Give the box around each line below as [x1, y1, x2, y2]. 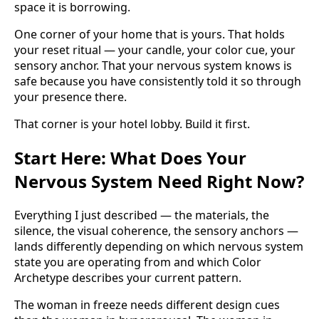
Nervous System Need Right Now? [14, 169, 304, 194]
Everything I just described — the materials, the [14, 206, 269, 223]
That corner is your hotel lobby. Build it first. [14, 116, 250, 132]
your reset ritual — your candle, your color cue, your [14, 42, 296, 58]
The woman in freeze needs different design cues [14, 296, 280, 313]
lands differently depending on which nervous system [14, 238, 303, 254]
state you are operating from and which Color [14, 253, 261, 270]
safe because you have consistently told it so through [14, 73, 301, 90]
